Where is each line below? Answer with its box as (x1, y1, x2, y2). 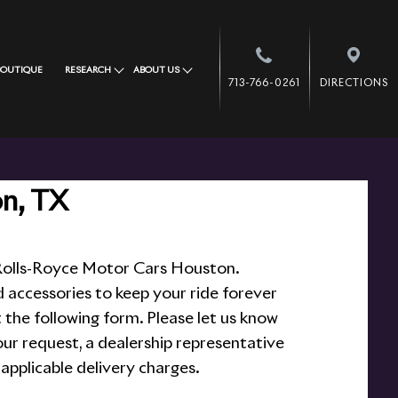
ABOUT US (132, 66, 179, 75)
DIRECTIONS (319, 78, 388, 88)
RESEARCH (64, 66, 111, 75)
